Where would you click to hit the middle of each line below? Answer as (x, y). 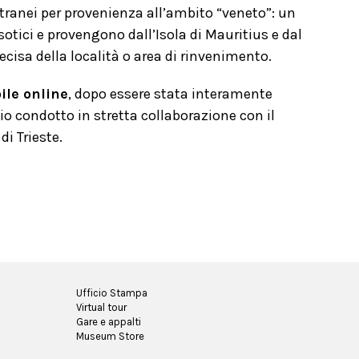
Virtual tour (101, 307)
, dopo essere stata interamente (170, 94)
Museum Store (110, 336)
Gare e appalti (109, 322)
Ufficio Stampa (112, 293)
